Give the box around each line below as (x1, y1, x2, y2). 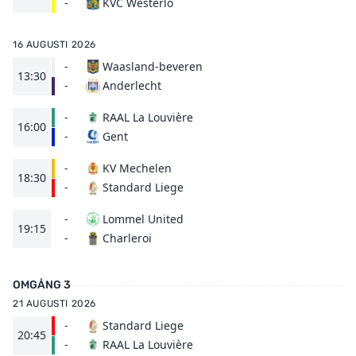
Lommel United (103, 211, 184, 226)
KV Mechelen (103, 161, 172, 176)
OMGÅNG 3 (13, 278, 71, 292)
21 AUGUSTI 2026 (13, 298, 96, 309)
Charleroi (103, 230, 152, 246)
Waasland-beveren (103, 59, 203, 74)
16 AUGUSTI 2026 (13, 39, 96, 50)
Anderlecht (103, 78, 161, 93)
